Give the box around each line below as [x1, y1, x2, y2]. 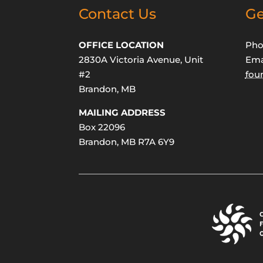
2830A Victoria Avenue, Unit [79, 54, 204, 66]
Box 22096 [79, 122, 126, 133]
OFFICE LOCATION [79, 39, 164, 51]
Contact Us [79, 5, 157, 23]
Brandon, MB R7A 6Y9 [79, 136, 175, 148]
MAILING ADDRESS [79, 107, 166, 119]
